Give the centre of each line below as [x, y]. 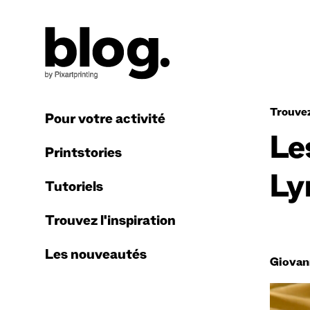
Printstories [83, 155]
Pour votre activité [105, 121]
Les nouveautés [96, 256]
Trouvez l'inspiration [110, 222]
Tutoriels [74, 189]
